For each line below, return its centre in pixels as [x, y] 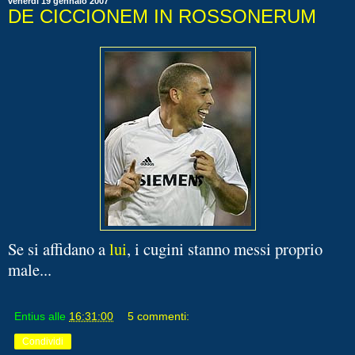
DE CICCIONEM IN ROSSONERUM [162, 16]
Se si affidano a [59, 248]
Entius [30, 316]
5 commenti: [159, 316]
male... [30, 269]
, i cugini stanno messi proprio [225, 248]
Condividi [43, 341]
